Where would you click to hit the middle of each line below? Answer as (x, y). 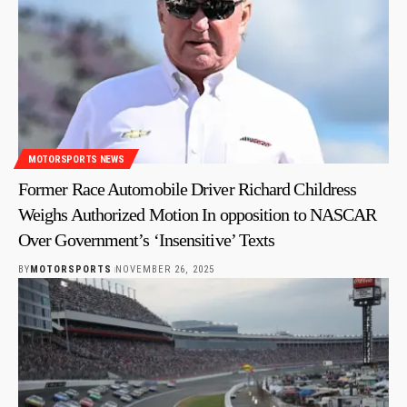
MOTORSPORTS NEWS (76, 159)
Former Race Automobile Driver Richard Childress (188, 189)
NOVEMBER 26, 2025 (164, 270)
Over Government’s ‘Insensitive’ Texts (147, 240)
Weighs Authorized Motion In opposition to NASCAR (198, 215)
